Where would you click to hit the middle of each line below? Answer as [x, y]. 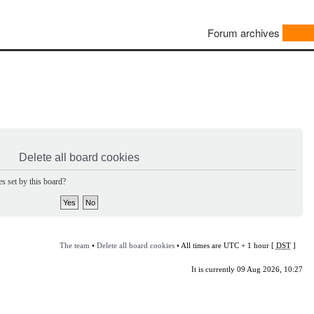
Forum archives [244, 33]
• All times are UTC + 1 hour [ [225, 245]
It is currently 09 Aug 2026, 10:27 [247, 269]
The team [74, 245]
